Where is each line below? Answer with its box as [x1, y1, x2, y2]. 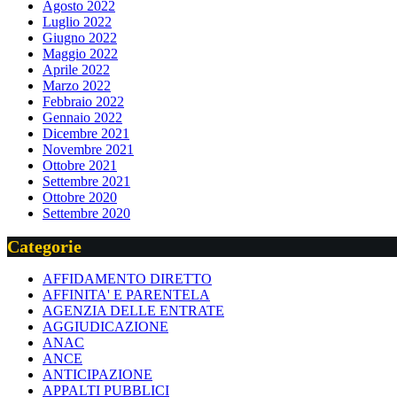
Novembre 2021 [43, 142, 134, 158]
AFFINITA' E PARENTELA [43, 287, 210, 303]
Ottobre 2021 [43, 158, 117, 174]
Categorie [7, 236, 82, 256]
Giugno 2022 [43, 30, 117, 46]
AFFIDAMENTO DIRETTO [43, 271, 212, 287]
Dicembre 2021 [43, 126, 129, 142]
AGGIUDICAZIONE [43, 319, 168, 335]
